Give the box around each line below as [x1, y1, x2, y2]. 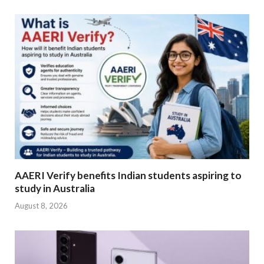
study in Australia [15, 182, 95, 195]
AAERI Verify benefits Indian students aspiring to [15, 169, 242, 182]
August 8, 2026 [15, 200, 68, 210]
